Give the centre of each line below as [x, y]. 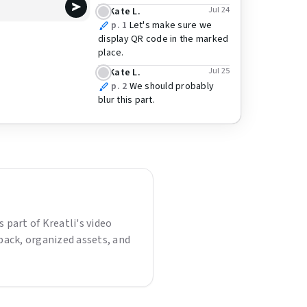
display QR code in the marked [163, 39]
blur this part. [126, 100]
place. [111, 53]
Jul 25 [219, 71]
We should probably [171, 86]
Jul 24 [219, 10]
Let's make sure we [170, 25]
